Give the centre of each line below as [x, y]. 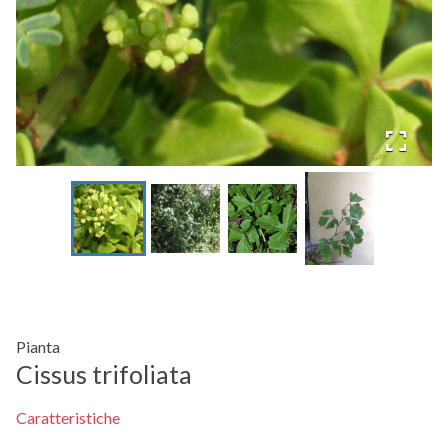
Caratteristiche [68, 417]
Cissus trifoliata [104, 373]
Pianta [38, 346]
